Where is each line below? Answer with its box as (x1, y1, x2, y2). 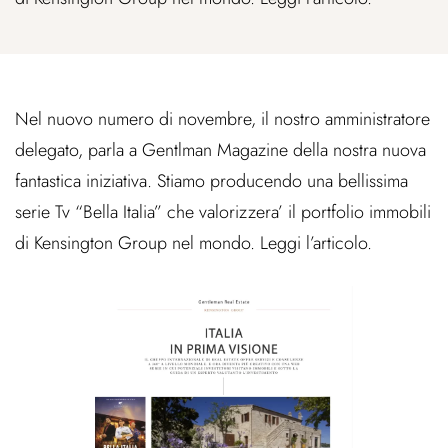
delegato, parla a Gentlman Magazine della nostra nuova (15, 137, 426, 164)
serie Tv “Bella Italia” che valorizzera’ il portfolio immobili (15, 199, 431, 226)
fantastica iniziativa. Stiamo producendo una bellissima (15, 168, 408, 195)
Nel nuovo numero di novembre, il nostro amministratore (15, 106, 430, 133)
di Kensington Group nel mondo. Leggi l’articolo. (15, 230, 372, 257)
